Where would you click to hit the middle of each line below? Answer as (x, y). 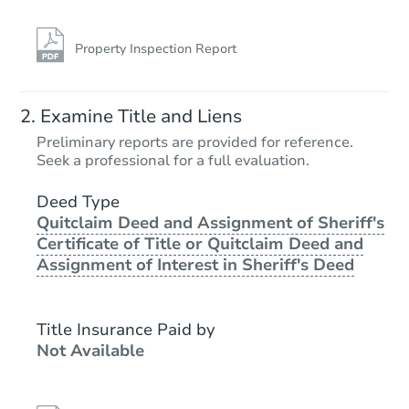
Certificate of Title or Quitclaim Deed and (200, 243)
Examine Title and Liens (141, 116)
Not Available (90, 350)
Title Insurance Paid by (126, 329)
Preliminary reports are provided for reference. (195, 142)
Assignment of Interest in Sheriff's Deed (195, 264)
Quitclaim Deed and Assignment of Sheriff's (210, 222)
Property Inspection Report (156, 48)
